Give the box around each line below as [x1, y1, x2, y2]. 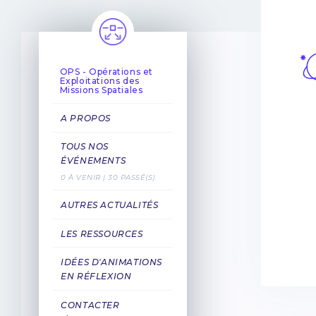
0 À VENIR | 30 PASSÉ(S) [61, 173, 155, 183]
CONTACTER [61, 299, 120, 310]
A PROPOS [61, 112, 111, 123]
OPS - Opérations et [59, 66, 153, 78]
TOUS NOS [61, 141, 109, 152]
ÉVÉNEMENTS [61, 155, 126, 166]
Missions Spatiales [59, 85, 143, 96]
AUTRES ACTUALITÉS [61, 200, 159, 211]
